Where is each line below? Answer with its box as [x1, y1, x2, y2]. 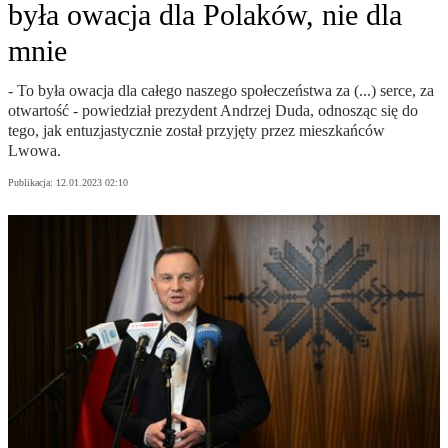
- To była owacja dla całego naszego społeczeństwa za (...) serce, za [8, 82, 434, 100]
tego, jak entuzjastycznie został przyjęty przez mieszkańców [8, 122, 385, 140]
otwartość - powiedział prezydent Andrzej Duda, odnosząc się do [8, 102, 418, 120]
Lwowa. [8, 142, 61, 160]
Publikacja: [8, 177, 56, 189]
